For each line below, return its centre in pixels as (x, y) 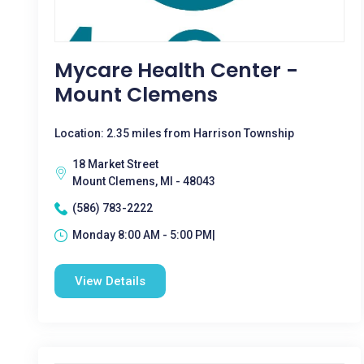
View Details (110, 281)
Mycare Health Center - (176, 70)
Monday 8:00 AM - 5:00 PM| (144, 235)
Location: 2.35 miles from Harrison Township (174, 133)
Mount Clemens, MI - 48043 (144, 181)
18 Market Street (115, 164)
